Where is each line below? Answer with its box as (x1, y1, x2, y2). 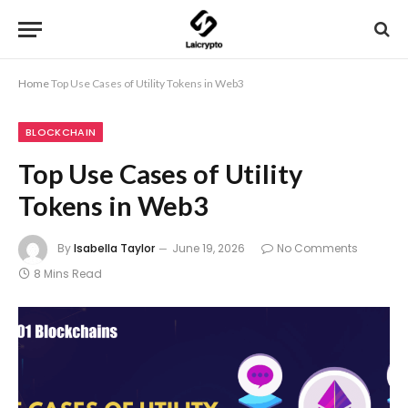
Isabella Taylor (74, 240, 155, 257)
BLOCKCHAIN (25, 125, 97, 139)
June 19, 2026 (172, 240, 245, 257)
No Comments (277, 240, 358, 257)
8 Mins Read (34, 266, 102, 281)
